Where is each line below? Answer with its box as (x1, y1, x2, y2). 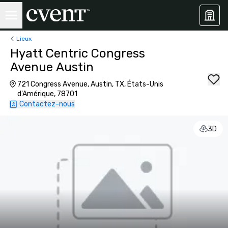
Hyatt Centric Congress (10, 46, 145, 61)
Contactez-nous (19, 100, 75, 108)
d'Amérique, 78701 (17, 90, 77, 98)
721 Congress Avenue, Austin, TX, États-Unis (17, 80, 163, 89)
